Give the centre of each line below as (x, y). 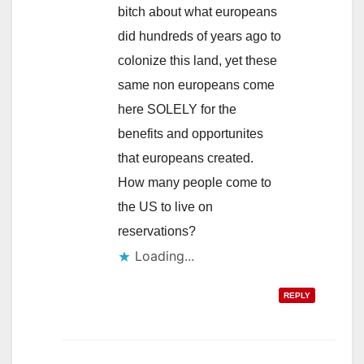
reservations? (157, 232)
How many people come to (195, 183)
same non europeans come (196, 85)
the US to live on (165, 207)
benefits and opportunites (191, 134)
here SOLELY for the (177, 110)
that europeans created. (186, 158)
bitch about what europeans (197, 12)
